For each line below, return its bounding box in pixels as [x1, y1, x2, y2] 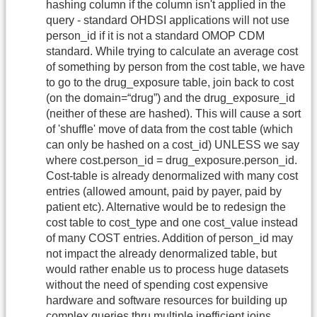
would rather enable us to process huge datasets [46, 263, 289, 276]
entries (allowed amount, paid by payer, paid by [46, 185, 282, 198]
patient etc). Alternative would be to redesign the [46, 201, 286, 214]
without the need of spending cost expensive [46, 279, 268, 292]
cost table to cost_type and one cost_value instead [46, 217, 298, 229]
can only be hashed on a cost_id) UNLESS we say [46, 139, 299, 151]
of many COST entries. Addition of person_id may [46, 232, 293, 245]
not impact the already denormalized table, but [46, 248, 277, 260]
